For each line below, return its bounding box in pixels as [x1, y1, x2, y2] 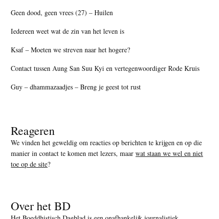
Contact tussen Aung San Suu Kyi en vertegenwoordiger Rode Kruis [11, 63, 200, 73]
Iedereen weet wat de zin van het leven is [11, 26, 125, 36]
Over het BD [11, 197, 71, 214]
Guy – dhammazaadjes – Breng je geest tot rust [11, 82, 141, 91]
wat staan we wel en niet [135, 148, 203, 158]
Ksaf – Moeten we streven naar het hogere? [11, 44, 131, 54]
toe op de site [11, 159, 48, 169]
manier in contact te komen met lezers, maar [11, 148, 136, 158]
